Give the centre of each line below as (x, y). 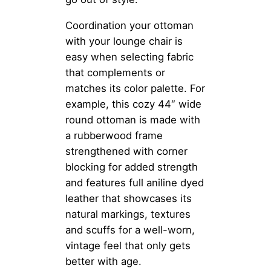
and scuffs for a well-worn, (130, 230)
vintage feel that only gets (128, 245)
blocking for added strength (132, 167)
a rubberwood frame (114, 135)
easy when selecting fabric (129, 57)
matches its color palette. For (135, 88)
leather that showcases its (129, 198)
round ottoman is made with (133, 119)
